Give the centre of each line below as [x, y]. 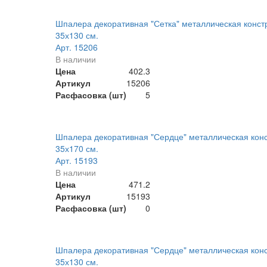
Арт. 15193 [76, 161]
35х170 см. [77, 149]
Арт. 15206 [76, 47]
